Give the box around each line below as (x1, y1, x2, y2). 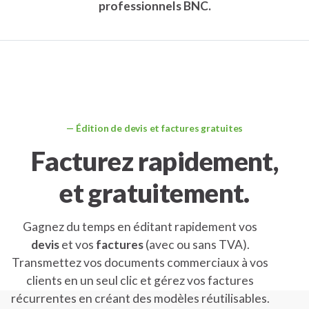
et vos (59, 237, 96, 252)
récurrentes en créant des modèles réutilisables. (10, 291, 270, 306)
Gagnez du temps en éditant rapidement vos (23, 219, 257, 235)
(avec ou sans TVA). (143, 237, 250, 252)
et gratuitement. (59, 177, 250, 209)
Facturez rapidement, (30, 145, 279, 177)
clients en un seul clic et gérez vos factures (26, 273, 254, 288)
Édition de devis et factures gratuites (76, 123, 243, 134)
